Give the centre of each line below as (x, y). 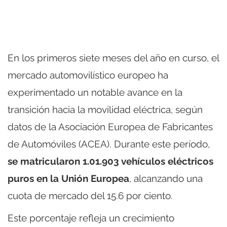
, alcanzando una (166, 179)
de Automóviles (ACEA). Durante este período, (109, 144)
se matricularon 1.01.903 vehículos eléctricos (110, 161)
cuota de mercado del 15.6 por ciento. (90, 196)
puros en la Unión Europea (68, 179)
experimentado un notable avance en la (95, 92)
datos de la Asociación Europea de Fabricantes (110, 127)
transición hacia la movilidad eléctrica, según (105, 110)
